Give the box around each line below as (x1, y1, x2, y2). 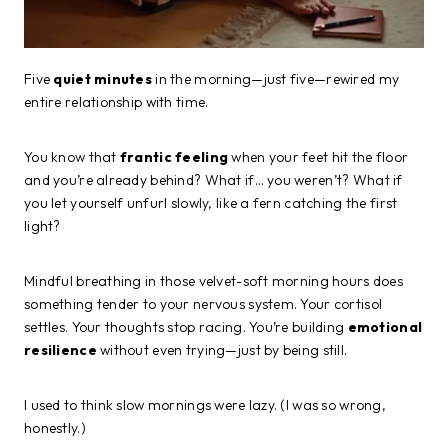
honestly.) (24, 419, 86, 438)
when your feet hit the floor (228, 148, 409, 167)
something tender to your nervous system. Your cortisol (24, 295, 383, 314)
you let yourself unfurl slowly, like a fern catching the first (24, 194, 398, 213)
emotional (347, 318, 423, 337)
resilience (24, 341, 97, 360)
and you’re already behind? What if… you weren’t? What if (24, 171, 403, 190)
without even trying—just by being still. (96, 341, 348, 360)
